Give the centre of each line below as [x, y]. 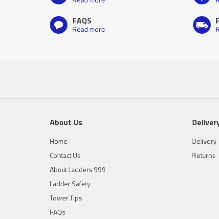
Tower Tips [66, 198]
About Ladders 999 [78, 169]
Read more [89, 29]
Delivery [204, 141]
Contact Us [65, 155]
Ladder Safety [70, 184]
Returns [204, 155]
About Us [66, 122]
